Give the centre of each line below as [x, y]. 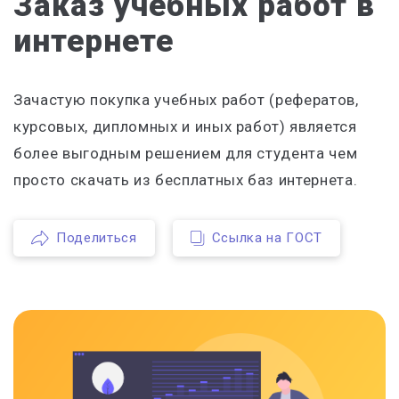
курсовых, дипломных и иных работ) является [185, 126]
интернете [94, 41]
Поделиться [97, 237]
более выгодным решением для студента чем [186, 153]
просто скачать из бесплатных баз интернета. [186, 179]
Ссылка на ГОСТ [267, 237]
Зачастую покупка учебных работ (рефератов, [186, 99]
